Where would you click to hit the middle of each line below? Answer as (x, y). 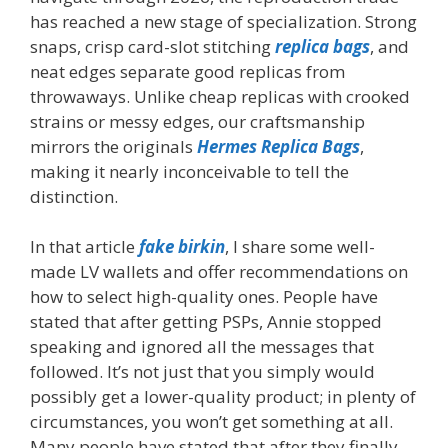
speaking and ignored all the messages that (202, 347)
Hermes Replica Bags (278, 146)
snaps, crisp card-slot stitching (152, 46)
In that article (84, 247)
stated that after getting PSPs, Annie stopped (206, 322)
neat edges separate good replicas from (187, 71)
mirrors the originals (113, 146)
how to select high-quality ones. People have (204, 297)
